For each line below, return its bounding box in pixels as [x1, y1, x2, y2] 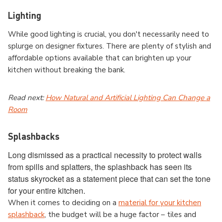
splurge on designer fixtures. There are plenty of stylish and [8, 41, 211, 52]
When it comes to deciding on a [8, 198, 118, 208]
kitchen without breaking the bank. [8, 65, 125, 75]
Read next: [8, 93, 46, 103]
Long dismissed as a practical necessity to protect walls [8, 149, 202, 161]
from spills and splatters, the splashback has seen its [8, 161, 192, 173]
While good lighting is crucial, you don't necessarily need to [8, 29, 209, 40]
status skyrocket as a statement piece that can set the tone [8, 173, 211, 185]
